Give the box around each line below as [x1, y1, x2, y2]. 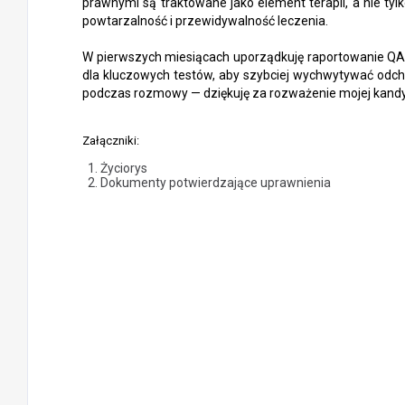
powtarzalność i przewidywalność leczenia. [82, 14, 328, 28]
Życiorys [100, 161, 147, 175]
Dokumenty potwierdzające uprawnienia [100, 175, 331, 190]
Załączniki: [82, 134, 139, 147]
